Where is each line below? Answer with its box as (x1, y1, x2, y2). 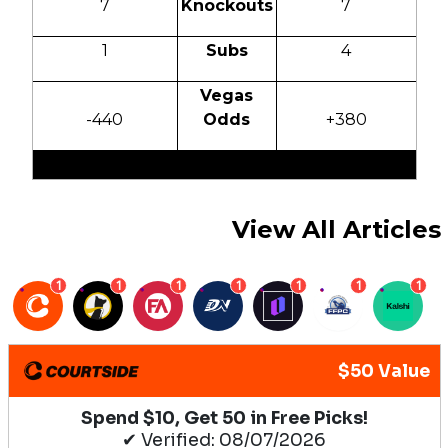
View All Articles (231, 215, 441, 245)
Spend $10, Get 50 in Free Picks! (80, 407, 368, 430)
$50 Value (337, 360, 430, 383)
